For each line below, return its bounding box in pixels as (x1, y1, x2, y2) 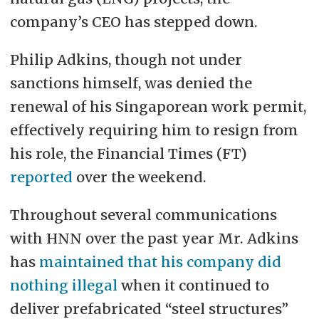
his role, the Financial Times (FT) (9, 145, 247, 163)
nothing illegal (9, 276, 117, 295)
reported (9, 168, 73, 187)
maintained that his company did (38, 253, 281, 271)
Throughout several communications (9, 206, 277, 224)
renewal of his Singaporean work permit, (9, 98, 306, 116)
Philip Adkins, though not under (9, 51, 242, 69)
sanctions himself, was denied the (9, 74, 252, 93)
